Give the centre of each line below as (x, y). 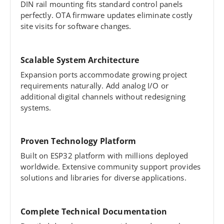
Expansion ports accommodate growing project (104, 74)
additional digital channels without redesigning (103, 96)
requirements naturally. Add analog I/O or (95, 85)
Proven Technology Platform (78, 141)
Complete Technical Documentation (94, 212)
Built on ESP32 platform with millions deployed (104, 156)
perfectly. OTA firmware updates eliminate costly (107, 15)
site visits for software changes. (76, 26)
